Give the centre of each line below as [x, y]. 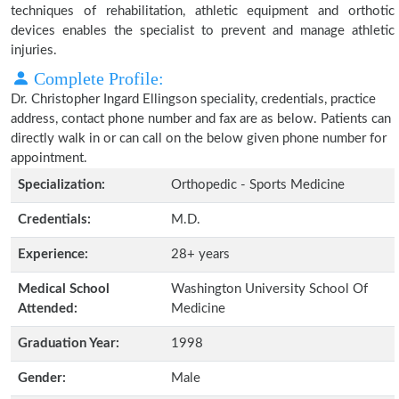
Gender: [42, 378]
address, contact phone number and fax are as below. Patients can [201, 119]
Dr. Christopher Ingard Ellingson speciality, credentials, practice [193, 99]
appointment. [49, 158]
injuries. [34, 50]
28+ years [200, 254]
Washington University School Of [269, 289]
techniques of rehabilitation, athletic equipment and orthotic [203, 11]
